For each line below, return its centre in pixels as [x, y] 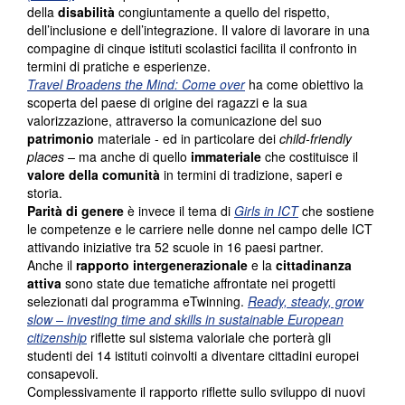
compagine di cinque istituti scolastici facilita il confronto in [192, 48]
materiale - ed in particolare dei [187, 139]
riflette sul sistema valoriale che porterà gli [209, 338]
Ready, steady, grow [306, 301]
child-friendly [316, 139]
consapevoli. [63, 374]
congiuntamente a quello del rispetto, [222, 12]
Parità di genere [75, 211]
